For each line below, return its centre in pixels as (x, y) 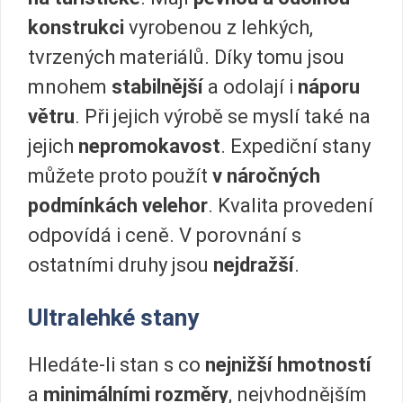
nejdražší (254, 265)
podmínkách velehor (118, 206)
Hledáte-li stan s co (114, 364)
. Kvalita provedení (291, 206)
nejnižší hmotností (286, 364)
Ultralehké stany (113, 317)
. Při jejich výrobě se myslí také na (223, 117)
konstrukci (78, 28)
